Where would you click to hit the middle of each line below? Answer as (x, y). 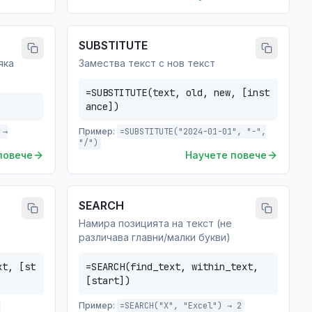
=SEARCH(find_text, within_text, (172, 267)
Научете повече (226, 155)
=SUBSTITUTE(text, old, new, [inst (178, 93)
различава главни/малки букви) (155, 237)
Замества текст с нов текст (147, 63)
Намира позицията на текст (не (155, 223)
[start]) (108, 281)
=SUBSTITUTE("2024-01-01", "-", (193, 132)
